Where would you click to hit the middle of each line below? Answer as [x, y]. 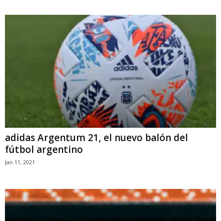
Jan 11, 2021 [20, 162]
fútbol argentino [44, 149]
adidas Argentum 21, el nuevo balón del [96, 137]
